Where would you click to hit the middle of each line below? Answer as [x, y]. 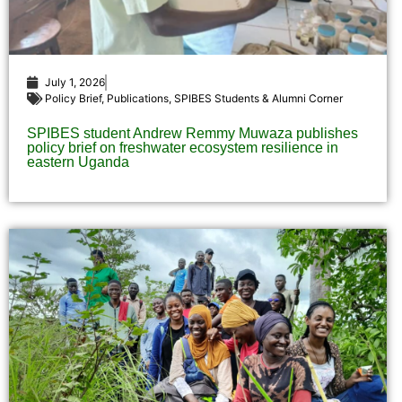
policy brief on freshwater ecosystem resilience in [183, 148]
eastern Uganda [78, 162]
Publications [138, 99]
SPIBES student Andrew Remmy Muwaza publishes [192, 134]
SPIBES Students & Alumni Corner [258, 99]
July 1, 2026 [75, 83]
